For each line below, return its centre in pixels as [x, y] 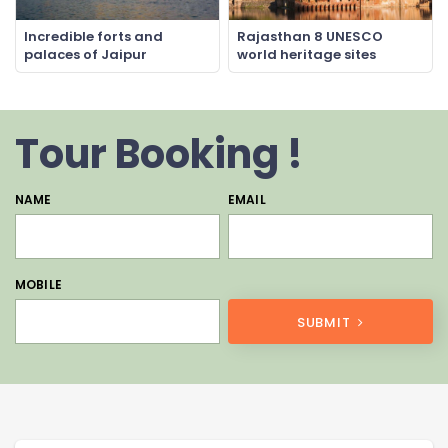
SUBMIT [325, 323]
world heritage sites [306, 55]
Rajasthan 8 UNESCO [310, 37]
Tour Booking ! [159, 154]
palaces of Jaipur [85, 55]
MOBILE [38, 285]
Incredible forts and [93, 37]
